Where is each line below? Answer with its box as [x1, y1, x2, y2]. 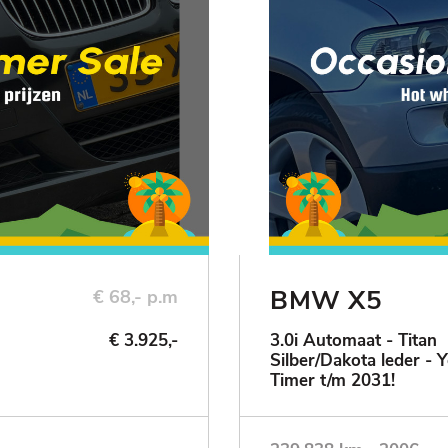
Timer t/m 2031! [270, 369, 395, 393]
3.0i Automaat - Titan [270, 329, 437, 353]
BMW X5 [270, 283, 382, 319]
